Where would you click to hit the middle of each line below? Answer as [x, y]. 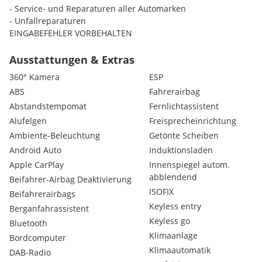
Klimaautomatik [180, 250]
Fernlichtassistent [184, 106]
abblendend [173, 177]
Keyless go [169, 221]
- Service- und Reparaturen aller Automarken [98, 8]
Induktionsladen [181, 150]
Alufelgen [28, 121]
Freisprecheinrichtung [192, 121]
